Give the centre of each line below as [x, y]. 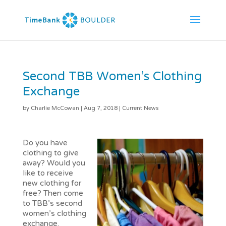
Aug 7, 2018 [100, 108]
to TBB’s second [52, 204]
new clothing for [52, 184]
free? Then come [53, 194]
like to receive [48, 174]
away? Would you [54, 163]
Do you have [45, 143]
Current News [140, 108]
